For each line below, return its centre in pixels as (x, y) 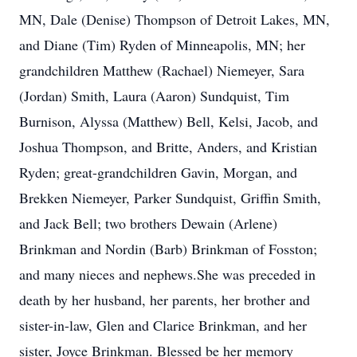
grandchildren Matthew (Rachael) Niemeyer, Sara (162, 70)
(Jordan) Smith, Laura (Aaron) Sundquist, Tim (154, 96)
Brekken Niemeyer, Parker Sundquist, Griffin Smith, (170, 198)
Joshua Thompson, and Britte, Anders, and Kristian (168, 147)
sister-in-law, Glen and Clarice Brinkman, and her (163, 325)
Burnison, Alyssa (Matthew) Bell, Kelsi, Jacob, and (169, 121)
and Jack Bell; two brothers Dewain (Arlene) (148, 223)
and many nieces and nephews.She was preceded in (167, 274)
